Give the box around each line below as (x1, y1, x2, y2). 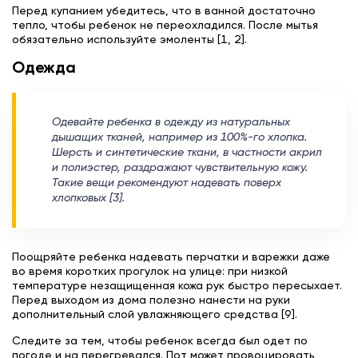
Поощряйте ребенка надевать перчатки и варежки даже (12, 251, 330, 263)
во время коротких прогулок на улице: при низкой (12, 265, 288, 277)
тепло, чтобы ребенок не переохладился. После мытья (12, 19, 318, 31)
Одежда (12, 61, 76, 78)
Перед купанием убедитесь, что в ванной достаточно (12, 5, 316, 17)
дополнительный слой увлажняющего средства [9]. (12, 308, 297, 320)
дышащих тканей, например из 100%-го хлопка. (52, 131, 307, 143)
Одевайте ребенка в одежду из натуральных (52, 116, 290, 128)
